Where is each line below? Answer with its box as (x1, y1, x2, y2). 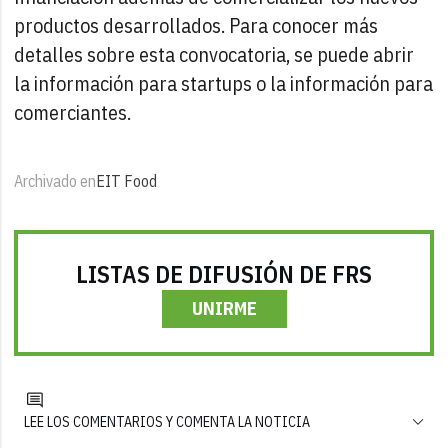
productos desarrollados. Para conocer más (14, 11, 379, 39)
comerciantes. (14, 98, 132, 126)
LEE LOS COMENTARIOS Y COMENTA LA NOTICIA (24, 412, 311, 431)
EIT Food (96, 170, 158, 191)
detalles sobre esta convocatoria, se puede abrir (14, 40, 415, 68)
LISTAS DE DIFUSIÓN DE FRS (76, 257, 372, 290)
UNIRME (191, 296, 257, 320)
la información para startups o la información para (14, 69, 434, 97)
